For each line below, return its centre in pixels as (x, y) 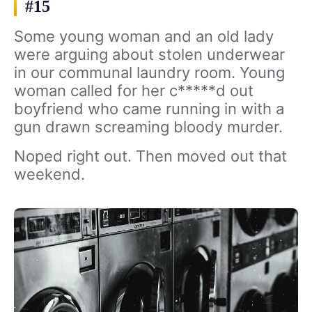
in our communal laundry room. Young (149, 73)
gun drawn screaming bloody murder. (148, 127)
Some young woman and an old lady (144, 37)
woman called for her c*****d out (134, 91)
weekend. (49, 174)
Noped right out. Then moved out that (150, 156)
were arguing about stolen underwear (149, 55)
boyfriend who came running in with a (149, 109)
